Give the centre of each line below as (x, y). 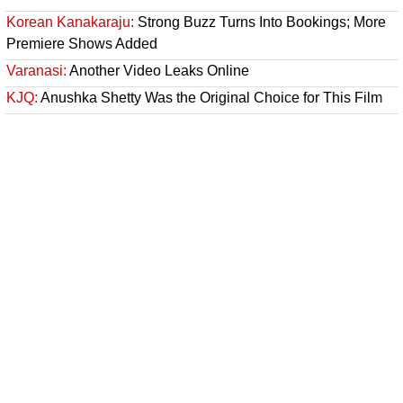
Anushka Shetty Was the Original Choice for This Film (210, 98)
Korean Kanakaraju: (70, 22)
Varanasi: (36, 71)
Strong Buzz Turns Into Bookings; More (260, 22)
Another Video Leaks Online (158, 71)
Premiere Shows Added (82, 44)
